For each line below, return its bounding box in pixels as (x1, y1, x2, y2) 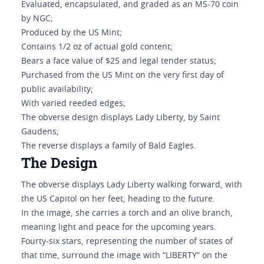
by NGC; (21, 15, 53, 23)
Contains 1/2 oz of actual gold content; (21, 43, 173, 51)
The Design (21, 153, 97, 172)
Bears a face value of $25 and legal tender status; (21, 57, 216, 65)
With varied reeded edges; (21, 100, 126, 108)
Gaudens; (21, 128, 59, 136)
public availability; (21, 85, 93, 94)
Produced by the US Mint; (21, 29, 122, 37)
